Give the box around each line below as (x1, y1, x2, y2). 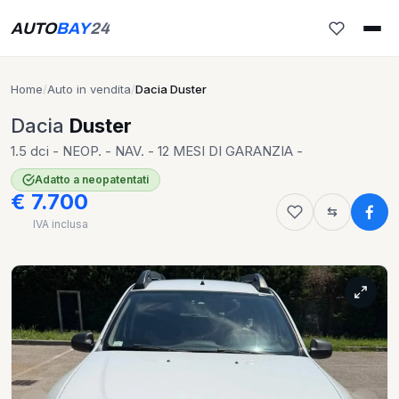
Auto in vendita (47, 82, 131, 96)
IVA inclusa (33, 217, 88, 231)
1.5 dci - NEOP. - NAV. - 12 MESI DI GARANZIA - (11, 142, 303, 159)
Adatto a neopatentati (35, 173, 149, 186)
